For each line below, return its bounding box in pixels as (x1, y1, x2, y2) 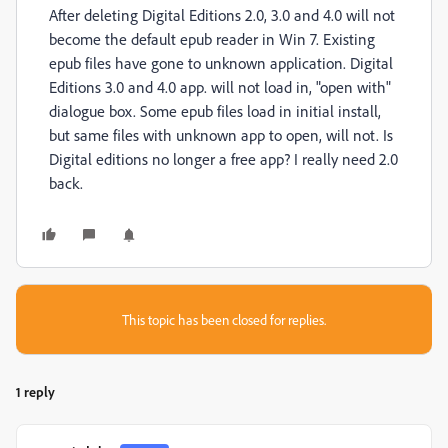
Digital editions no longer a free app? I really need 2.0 (49, 149, 398, 169)
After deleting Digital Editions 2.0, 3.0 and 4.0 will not (49, 5, 395, 25)
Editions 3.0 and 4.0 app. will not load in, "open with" (49, 77, 391, 97)
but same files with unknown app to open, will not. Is (49, 125, 393, 145)
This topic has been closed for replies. (122, 311, 326, 328)
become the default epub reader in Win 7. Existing (49, 29, 375, 49)
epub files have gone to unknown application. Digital (49, 53, 393, 73)
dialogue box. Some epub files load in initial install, (49, 101, 381, 121)
